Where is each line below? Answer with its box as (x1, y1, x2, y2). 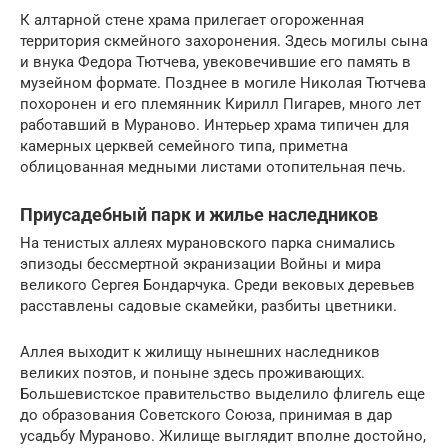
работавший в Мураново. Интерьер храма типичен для (20, 115, 409, 134)
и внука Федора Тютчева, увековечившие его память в (20, 52, 411, 71)
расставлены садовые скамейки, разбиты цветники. (20, 296, 397, 315)
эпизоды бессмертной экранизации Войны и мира (20, 254, 381, 273)
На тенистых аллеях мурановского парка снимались (20, 233, 395, 252)
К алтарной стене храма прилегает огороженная (20, 10, 364, 29)
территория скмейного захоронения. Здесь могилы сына (20, 31, 428, 50)
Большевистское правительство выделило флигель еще (20, 384, 425, 403)
